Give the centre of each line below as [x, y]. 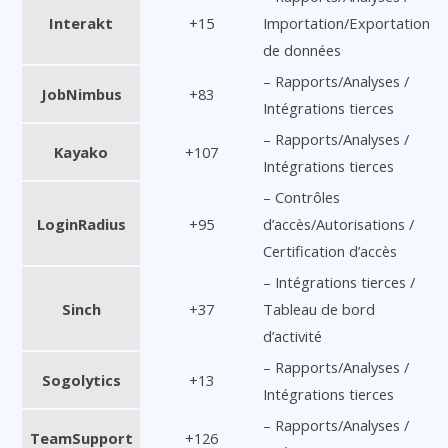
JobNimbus [81, 93]
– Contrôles [301, 196]
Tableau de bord [319, 308]
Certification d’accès [330, 250]
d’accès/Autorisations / [338, 223]
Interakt [81, 22]
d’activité [292, 335]
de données [302, 49]
